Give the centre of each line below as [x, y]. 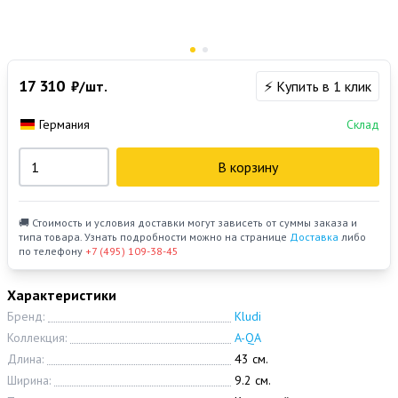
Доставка [314, 237]
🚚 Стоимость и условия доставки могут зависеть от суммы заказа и [188, 223]
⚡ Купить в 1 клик [318, 87]
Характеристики [62, 295]
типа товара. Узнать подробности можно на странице [154, 237]
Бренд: [26, 317]
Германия [64, 125]
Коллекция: [37, 338]
